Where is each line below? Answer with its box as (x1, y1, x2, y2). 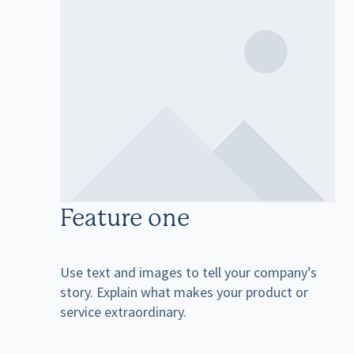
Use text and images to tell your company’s (60, 262, 317, 281)
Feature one (60, 207, 190, 232)
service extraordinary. (60, 302, 186, 321)
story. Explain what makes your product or (60, 282, 308, 301)
